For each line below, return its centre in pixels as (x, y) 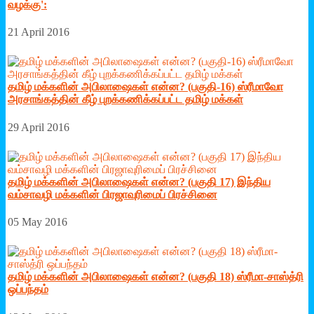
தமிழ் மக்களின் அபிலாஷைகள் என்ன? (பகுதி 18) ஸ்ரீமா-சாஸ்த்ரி (156, 277)
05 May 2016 (37, 222)
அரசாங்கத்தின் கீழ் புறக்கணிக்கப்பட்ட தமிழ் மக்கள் (125, 100)
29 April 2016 (39, 127)
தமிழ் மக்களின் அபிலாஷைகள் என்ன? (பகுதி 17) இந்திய (139, 182)
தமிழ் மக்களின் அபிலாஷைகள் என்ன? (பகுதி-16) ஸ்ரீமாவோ (145, 87)
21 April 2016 (39, 32)
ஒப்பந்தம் (28, 289)
